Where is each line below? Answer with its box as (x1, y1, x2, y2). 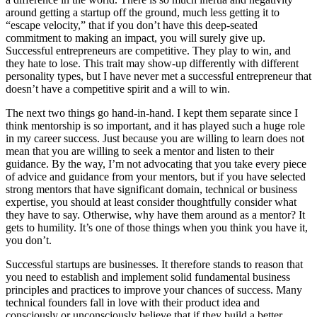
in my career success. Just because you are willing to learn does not (6, 132, 304, 145)
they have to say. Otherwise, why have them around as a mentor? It (6, 209, 305, 221)
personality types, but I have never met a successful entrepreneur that (6, 70, 311, 83)
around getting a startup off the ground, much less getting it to (6, 6, 279, 19)
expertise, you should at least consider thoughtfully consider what (6, 196, 296, 209)
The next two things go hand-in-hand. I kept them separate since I (6, 107, 298, 120)
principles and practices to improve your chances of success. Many (6, 284, 302, 296)
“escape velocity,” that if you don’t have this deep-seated (6, 19, 258, 32)
